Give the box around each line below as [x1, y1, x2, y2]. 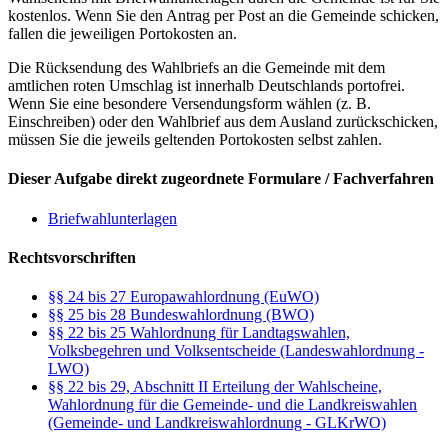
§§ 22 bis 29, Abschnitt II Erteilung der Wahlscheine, [48, 378, 382, 396]
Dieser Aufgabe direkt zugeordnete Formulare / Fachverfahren [8, 170, 434, 188]
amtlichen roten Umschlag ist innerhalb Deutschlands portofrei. [8, 77, 405, 95]
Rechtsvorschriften [8, 249, 136, 266]
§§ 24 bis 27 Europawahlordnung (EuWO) [48, 288, 319, 306]
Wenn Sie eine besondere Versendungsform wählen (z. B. [8, 95, 371, 113]
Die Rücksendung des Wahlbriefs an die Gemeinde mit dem [8, 59, 385, 77]
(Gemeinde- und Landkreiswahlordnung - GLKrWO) [48, 414, 386, 432]
